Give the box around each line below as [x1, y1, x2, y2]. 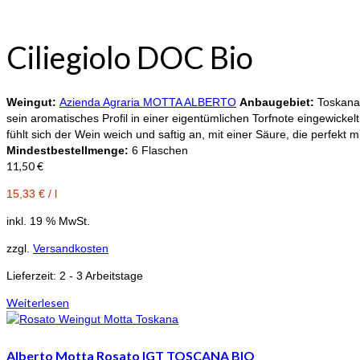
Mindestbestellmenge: [6, 143, 132, 157]
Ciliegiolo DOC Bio [6, 39, 253, 76]
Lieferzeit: [6, 268, 59, 282]
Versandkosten [33, 241, 108, 255]
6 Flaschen [132, 143, 188, 157]
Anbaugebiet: [239, 95, 314, 108]
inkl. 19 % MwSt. [6, 214, 90, 227]
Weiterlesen [6, 295, 69, 309]
